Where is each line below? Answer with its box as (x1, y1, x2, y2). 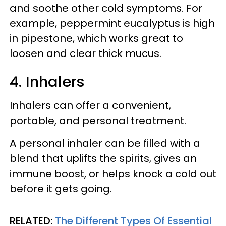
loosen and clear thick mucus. (10, 46, 161, 61)
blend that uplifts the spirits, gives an (10, 151, 197, 165)
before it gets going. (10, 181, 115, 196)
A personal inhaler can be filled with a (10, 136, 200, 150)
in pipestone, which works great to (10, 31, 183, 45)
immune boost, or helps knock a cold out (10, 166, 216, 181)
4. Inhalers (10, 71, 85, 92)
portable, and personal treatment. (10, 113, 186, 128)
